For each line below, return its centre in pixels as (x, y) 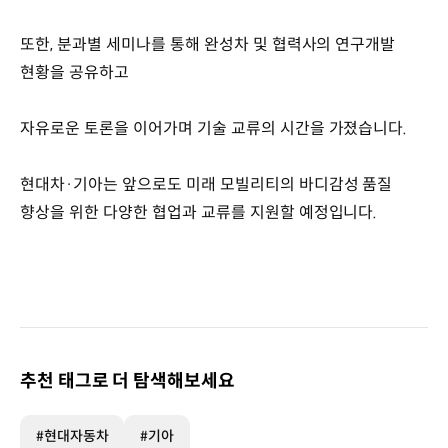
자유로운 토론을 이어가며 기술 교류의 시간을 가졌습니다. (216, 128)
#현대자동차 (72, 435)
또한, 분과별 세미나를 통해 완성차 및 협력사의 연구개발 (208, 44)
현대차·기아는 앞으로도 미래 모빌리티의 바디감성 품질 (206, 184)
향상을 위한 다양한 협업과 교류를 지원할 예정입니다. (199, 212)
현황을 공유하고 (74, 72)
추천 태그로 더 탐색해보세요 (127, 380)
